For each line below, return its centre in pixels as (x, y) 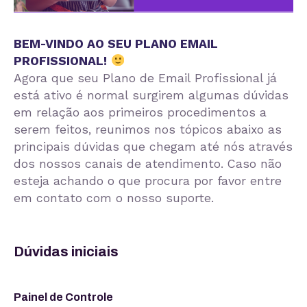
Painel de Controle (63, 297)
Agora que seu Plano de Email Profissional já (145, 78)
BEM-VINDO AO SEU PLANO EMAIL (116, 44)
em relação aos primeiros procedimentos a (140, 112)
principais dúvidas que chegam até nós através (153, 146)
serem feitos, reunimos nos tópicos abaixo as (148, 129)
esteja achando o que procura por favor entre (148, 181)
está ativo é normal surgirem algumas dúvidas (151, 95)
